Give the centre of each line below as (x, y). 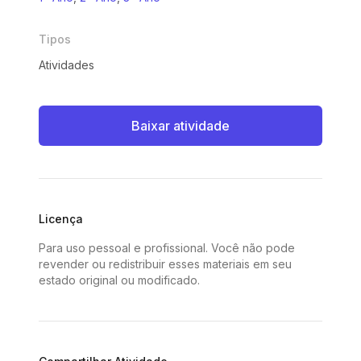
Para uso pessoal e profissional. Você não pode (167, 248)
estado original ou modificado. (119, 280)
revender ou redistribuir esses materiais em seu (165, 264)
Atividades (66, 65)
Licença (61, 219)
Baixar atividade (180, 126)
